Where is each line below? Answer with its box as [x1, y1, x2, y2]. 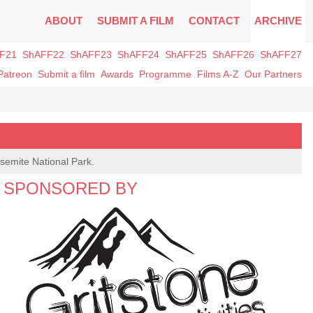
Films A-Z [197, 68, 239, 80]
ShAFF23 [70, 49, 112, 60]
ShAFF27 [260, 49, 302, 60]
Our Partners [245, 68, 302, 80]
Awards [101, 68, 133, 80]
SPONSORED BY [3, 179, 138, 198]
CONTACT [189, 15, 240, 27]
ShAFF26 [212, 49, 254, 60]
